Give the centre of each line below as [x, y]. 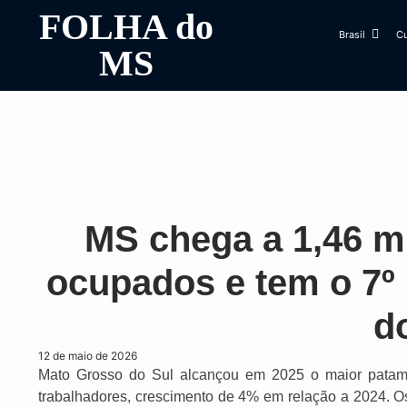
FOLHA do [126, 27]
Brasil [352, 35]
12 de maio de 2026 [88, 356]
